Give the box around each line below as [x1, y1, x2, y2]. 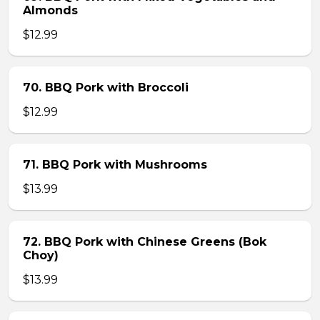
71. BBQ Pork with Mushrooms [23, 158, 207, 171]
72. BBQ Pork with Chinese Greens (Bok [23, 235, 266, 249]
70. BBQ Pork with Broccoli [23, 81, 189, 94]
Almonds [23, 4, 78, 17]
